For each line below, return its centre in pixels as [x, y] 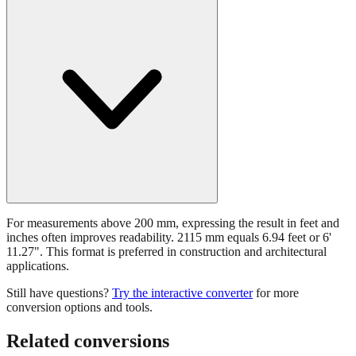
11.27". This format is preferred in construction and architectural [166, 224]
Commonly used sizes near [75, 346]
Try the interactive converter [182, 265]
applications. [38, 238]
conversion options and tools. [79, 280]
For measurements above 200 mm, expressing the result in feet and [173, 195]
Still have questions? [58, 265]
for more [277, 265]
